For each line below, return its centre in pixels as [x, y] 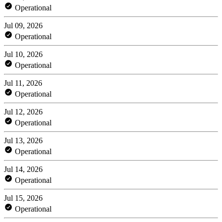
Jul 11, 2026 [23, 83]
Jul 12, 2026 [23, 111]
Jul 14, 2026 [23, 169]
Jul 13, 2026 [23, 140]
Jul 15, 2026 [23, 198]
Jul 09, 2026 [23, 25]
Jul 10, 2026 [23, 54]
